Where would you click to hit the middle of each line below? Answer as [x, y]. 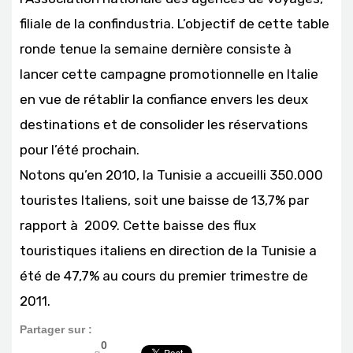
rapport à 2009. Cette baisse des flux [138, 225]
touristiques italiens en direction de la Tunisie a [168, 251]
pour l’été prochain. [80, 150]
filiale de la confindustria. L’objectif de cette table [175, 24]
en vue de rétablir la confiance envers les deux [164, 99]
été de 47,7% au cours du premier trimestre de [164, 276]
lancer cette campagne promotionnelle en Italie [169, 74]
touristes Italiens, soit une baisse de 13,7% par [164, 200]
